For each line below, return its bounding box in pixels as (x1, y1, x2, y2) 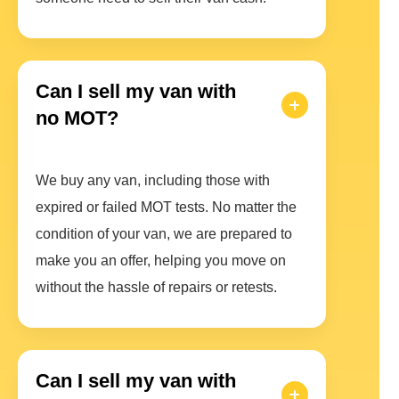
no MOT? (36, 107, 118, 130)
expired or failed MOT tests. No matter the (36, 199, 297, 216)
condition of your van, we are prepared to (36, 226, 292, 242)
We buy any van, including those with (36, 173, 270, 189)
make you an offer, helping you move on (36, 253, 286, 269)
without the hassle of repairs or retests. (36, 280, 277, 296)
